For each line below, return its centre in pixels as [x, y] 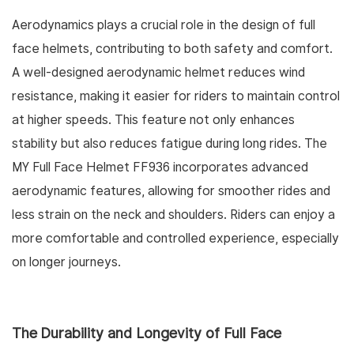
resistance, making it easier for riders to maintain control [176, 96]
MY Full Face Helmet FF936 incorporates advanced [160, 168]
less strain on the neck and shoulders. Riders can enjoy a [173, 215]
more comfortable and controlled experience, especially [175, 239]
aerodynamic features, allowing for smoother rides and [171, 191]
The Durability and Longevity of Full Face [147, 333]
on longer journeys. [66, 262]
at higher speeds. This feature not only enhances [153, 120]
